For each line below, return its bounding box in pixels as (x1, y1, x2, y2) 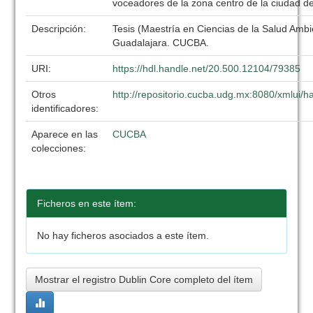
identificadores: (31, 103, 102, 114)
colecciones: (31, 143, 87, 154)
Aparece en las (31, 129, 99, 140)
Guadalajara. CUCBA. (112, 37, 210, 48)
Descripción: (31, 23, 89, 34)
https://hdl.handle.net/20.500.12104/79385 (112, 63, 301, 74)
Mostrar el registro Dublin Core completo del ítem (35, 274, 254, 285)
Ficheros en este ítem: (37, 198, 137, 209)
